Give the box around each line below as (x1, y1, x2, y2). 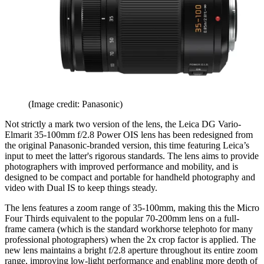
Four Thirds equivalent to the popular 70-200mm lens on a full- (5, 213, 239, 223)
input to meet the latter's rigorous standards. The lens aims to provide (5, 150, 259, 161)
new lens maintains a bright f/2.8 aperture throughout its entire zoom (5, 245, 258, 255)
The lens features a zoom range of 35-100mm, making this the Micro (5, 202, 259, 213)
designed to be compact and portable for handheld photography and (5, 171, 255, 182)
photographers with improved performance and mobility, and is (5, 161, 238, 171)
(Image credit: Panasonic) (28, 98, 123, 109)
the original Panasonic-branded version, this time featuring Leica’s (5, 140, 249, 150)
